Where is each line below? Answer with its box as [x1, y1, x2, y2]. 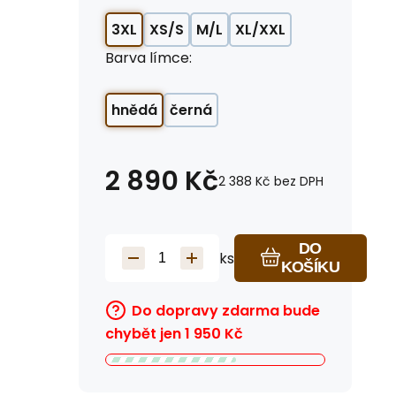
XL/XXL [235, 19, 286, 40]
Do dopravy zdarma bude [132, 301, 320, 321]
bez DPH [274, 172, 324, 190]
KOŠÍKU [280, 258, 340, 276]
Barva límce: [105, 48, 192, 68]
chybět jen [105, 323, 181, 344]
